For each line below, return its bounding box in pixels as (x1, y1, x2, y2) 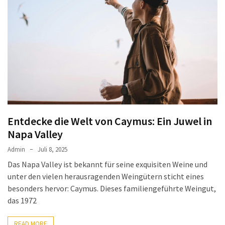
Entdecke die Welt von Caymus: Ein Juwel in (8, 114, 212, 128)
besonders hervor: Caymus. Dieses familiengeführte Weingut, (8, 183, 216, 193)
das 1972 (8, 195, 37, 205)
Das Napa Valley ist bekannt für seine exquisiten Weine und (8, 159, 207, 169)
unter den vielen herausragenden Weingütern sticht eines (8, 171, 204, 181)
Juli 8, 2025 (38, 145, 67, 154)
